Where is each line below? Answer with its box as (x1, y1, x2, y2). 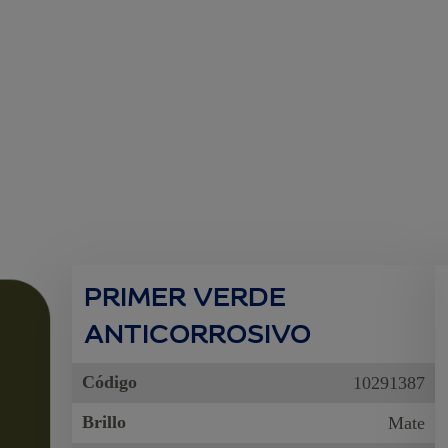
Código (82, 372, 138, 392)
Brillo (82, 412, 127, 432)
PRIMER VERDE (84, 275, 287, 315)
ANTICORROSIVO (84, 312, 312, 352)
